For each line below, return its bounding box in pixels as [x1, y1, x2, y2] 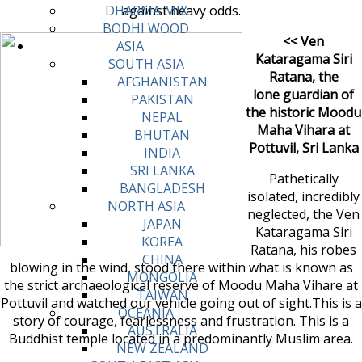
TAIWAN [136, 286, 188, 305]
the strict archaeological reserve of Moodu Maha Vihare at [4, 276, 358, 294]
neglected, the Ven [247, 204, 360, 223]
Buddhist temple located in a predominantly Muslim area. [9, 329, 353, 347]
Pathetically [268, 169, 339, 187]
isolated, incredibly [247, 187, 360, 205]
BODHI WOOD [103, 19, 189, 38]
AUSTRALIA [127, 322, 197, 340]
